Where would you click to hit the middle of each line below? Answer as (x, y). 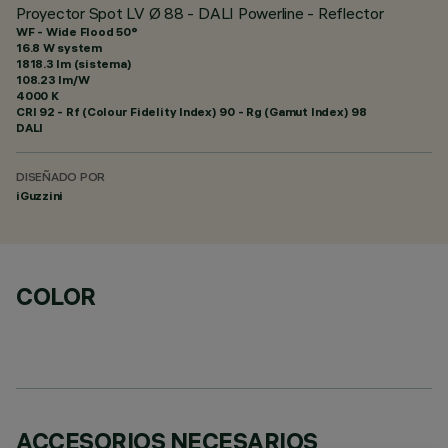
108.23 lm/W (53, 79)
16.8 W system (59, 47)
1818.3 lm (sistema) (74, 63)
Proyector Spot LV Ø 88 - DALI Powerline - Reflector (200, 13)
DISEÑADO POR (61, 178)
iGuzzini (40, 195)
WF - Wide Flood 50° (77, 31)
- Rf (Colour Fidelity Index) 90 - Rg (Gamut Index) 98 (210, 111)
